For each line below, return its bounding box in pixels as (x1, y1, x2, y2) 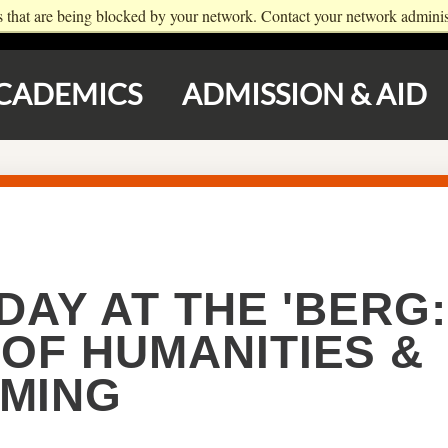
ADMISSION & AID (182, 79, 427, 111)
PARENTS (339, 12, 437, 38)
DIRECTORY (89, 12, 216, 38)
